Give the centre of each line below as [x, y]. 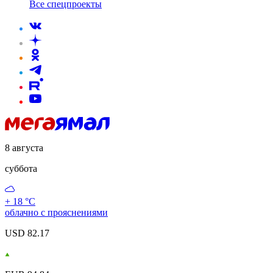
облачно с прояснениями [56, 212]
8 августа [24, 148]
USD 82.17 [27, 233]
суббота [21, 168]
